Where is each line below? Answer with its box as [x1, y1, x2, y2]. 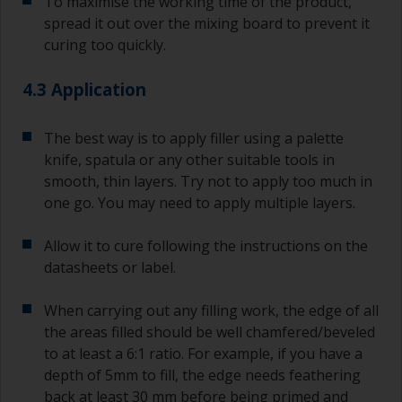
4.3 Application [22, 77, 146, 100]
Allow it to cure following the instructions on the [44, 235, 368, 256]
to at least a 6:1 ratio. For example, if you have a [44, 343, 363, 363]
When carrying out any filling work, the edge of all [44, 300, 379, 320]
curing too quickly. [44, 34, 166, 55]
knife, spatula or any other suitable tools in [44, 149, 335, 170]
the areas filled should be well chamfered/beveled [44, 321, 375, 342]
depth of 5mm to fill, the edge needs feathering [44, 364, 361, 385]
